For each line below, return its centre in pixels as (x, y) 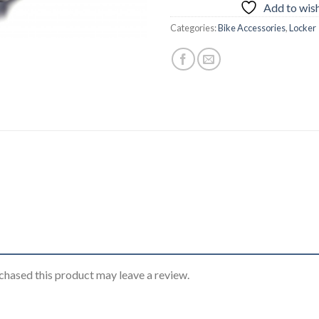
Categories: (194, 27)
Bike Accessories (252, 27)
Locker (303, 27)
